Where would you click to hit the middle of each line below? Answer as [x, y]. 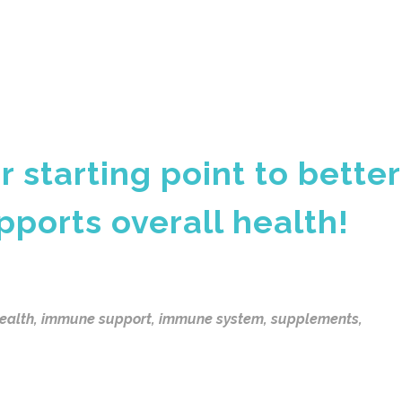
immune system [211, 319]
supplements [315, 319]
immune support [96, 319]
